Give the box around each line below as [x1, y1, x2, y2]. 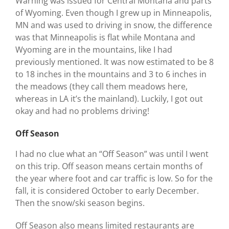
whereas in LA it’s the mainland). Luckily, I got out [15, 93, 203, 104]
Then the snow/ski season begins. [15, 197, 145, 209]
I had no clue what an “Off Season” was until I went [15, 148, 209, 159]
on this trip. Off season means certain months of [15, 160, 202, 172]
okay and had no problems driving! [15, 105, 149, 117]
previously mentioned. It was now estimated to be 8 [15, 56, 214, 67]
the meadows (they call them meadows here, [15, 80, 188, 92]
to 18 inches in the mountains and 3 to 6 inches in [15, 68, 207, 80]
